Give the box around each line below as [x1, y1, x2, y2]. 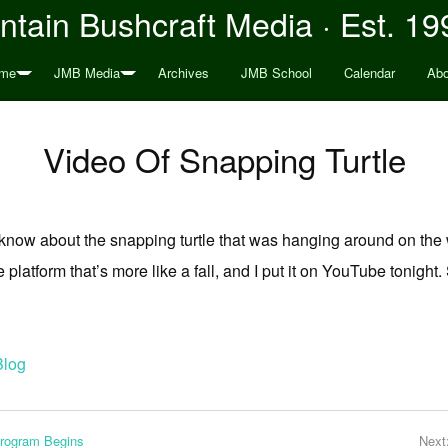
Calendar [343, 63, 395, 82]
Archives [157, 63, 209, 82]
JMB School [240, 63, 312, 82]
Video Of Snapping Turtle [42, 135, 406, 182]
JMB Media [53, 63, 120, 82]
